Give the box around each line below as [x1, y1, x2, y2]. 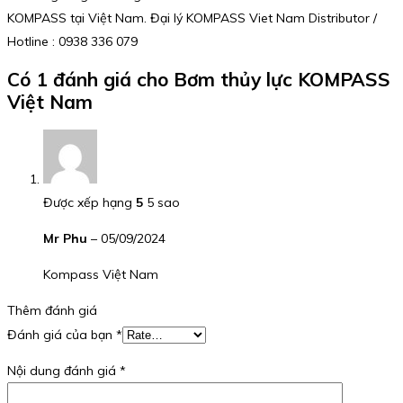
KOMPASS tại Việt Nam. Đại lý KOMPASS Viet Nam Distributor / [7, 10, 377, 27]
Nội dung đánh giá [7, 362, 120, 379]
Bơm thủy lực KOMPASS [174, 67, 390, 92]
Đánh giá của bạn [7, 326, 116, 343]
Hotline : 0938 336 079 [7, 33, 138, 50]
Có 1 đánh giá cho [7, 67, 174, 92]
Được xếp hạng [43, 193, 136, 210]
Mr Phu [43, 229, 91, 246]
